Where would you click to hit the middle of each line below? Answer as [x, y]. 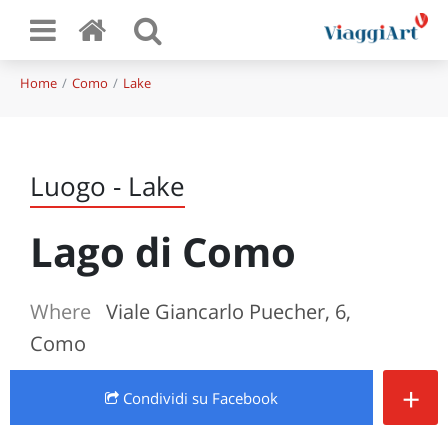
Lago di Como [163, 251]
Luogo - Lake [107, 186]
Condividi [155, 398]
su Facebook [235, 398]
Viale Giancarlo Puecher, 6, [228, 311]
